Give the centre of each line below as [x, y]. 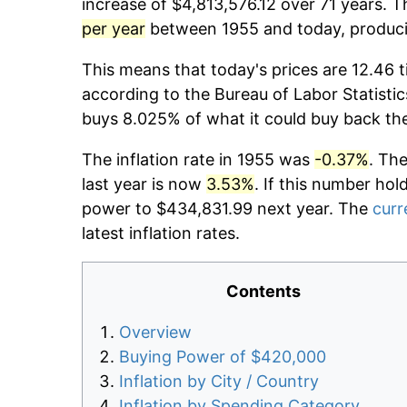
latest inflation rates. [161, 233]
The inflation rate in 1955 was [198, 160]
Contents [263, 292]
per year [114, 29]
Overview [155, 333]
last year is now [144, 184]
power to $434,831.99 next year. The [227, 209]
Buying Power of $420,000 [223, 357]
